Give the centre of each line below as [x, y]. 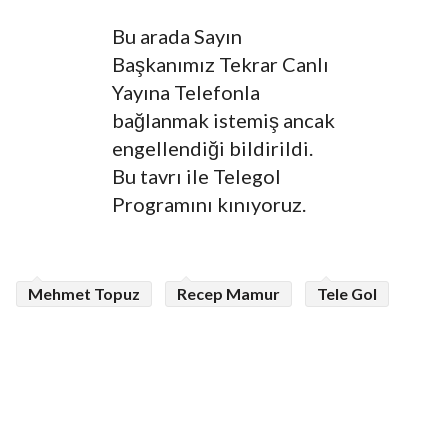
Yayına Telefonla [186, 92]
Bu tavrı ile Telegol [196, 176]
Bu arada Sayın [177, 36]
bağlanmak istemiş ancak [223, 120]
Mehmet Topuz [84, 294]
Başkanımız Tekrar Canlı [220, 64]
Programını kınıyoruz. [209, 204]
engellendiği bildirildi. [212, 148]
